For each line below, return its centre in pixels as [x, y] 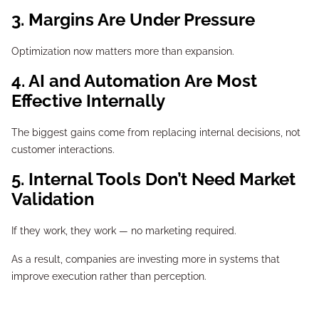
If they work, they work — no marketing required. [124, 231]
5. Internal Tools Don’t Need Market [18, 179]
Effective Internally [88, 101]
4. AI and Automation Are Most [18, 81]
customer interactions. [63, 150]
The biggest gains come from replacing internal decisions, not [156, 132]
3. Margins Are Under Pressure [140, 20]
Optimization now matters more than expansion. [123, 51]
